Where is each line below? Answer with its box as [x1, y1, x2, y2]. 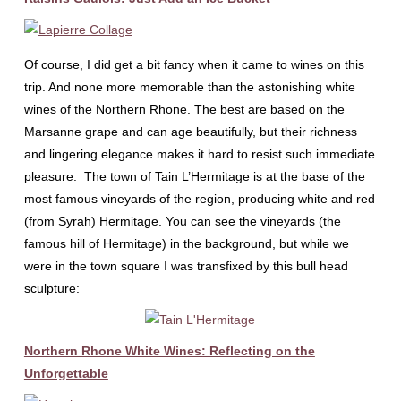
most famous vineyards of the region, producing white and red [23, 192, 375, 206]
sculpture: [23, 281, 80, 295]
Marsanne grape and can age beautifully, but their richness [23, 124, 357, 139]
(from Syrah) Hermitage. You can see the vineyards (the [23, 214, 341, 228]
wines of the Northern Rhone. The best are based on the [23, 102, 345, 116]
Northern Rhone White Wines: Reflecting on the [23, 344, 315, 358]
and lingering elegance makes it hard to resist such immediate [23, 147, 375, 161]
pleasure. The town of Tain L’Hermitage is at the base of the [23, 169, 365, 183]
